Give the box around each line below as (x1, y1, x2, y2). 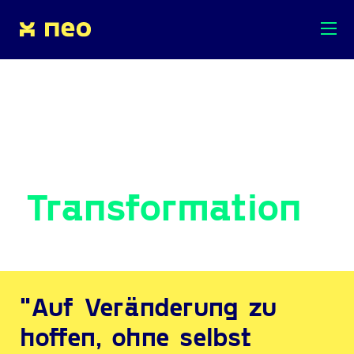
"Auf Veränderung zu (20, 291, 277, 321)
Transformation (25, 183, 302, 228)
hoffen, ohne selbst (20, 321, 252, 351)
